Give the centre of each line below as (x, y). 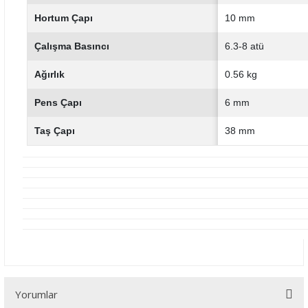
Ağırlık (49, 74)
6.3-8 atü (244, 46)
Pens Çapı (58, 102)
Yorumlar (36, 294)
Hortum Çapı (64, 18)
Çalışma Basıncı (72, 46)
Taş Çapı (55, 131)
